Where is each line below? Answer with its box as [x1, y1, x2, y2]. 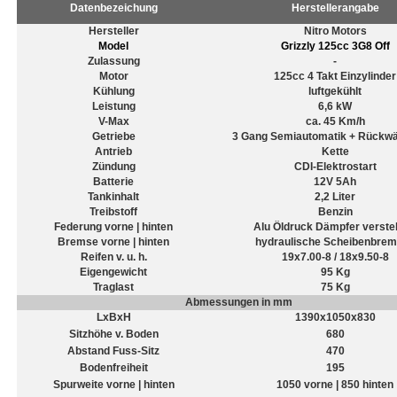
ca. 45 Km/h [305, 115, 365, 128]
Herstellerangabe [291, 2, 379, 14]
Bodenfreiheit [79, 362, 148, 374]
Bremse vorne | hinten [58, 236, 169, 248]
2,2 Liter [315, 191, 355, 203]
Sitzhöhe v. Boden [68, 328, 159, 340]
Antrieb [95, 145, 132, 158]
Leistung [91, 100, 136, 113]
